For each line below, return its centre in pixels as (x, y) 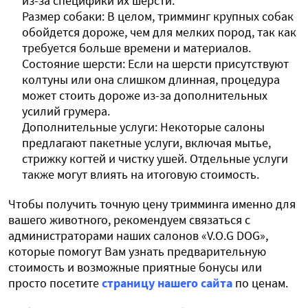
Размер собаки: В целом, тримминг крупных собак (158, 16)
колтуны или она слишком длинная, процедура (151, 80)
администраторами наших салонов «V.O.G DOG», (138, 236)
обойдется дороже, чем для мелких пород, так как (159, 32)
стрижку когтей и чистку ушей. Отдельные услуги (155, 159)
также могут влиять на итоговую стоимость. (141, 175)
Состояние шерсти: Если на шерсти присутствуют (155, 64)
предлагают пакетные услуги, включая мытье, (146, 143)
